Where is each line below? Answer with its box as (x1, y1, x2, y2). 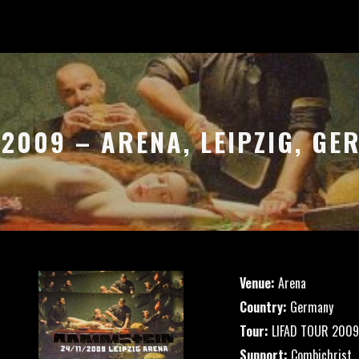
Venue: (240, 273, 275, 292)
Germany (287, 297, 333, 317)
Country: (240, 297, 287, 317)
